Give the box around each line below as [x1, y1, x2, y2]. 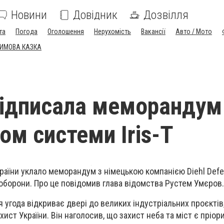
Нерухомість [94, 27, 131, 35]
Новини [11, 8, 47, 22]
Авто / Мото [175, 27, 212, 35]
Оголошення [47, 27, 84, 35]
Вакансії [141, 27, 165, 35]
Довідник [73, 8, 117, 22]
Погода [15, 27, 37, 35]
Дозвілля [143, 8, 188, 22]
